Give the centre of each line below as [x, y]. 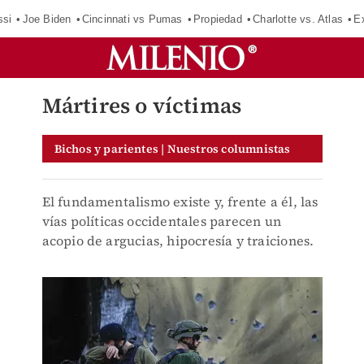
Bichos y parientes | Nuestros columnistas [172, 149]
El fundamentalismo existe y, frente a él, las [180, 201]
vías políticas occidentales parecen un [162, 221]
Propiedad [218, 19]
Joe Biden [47, 19]
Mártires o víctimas [142, 106]
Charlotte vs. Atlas [298, 19]
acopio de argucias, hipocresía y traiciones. [178, 240]
